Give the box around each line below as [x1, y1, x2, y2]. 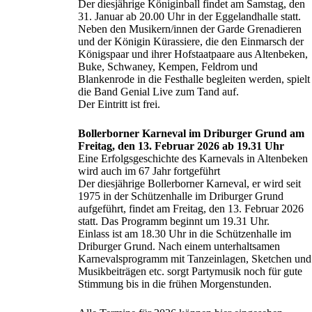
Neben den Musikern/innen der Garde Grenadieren [78, 22, 302, 35]
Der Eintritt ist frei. [78, 97, 160, 110]
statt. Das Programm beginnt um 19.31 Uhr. [78, 214, 270, 227]
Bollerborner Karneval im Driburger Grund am [78, 127, 304, 139]
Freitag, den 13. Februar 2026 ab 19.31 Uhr [78, 139, 284, 152]
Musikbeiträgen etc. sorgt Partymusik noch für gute [78, 265, 302, 277]
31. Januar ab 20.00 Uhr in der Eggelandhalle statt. [78, 10, 301, 22]
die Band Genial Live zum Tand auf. [78, 85, 239, 97]
